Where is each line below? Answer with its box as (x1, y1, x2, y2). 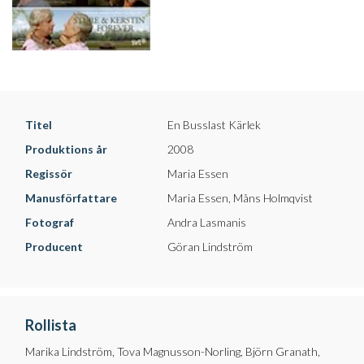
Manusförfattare (25, 191, 117, 205)
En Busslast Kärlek (167, 118, 261, 132)
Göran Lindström (167, 240, 253, 253)
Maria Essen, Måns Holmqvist (167, 191, 313, 205)
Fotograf (25, 215, 74, 229)
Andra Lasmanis (167, 215, 246, 229)
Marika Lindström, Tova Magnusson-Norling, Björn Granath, (25, 344, 320, 358)
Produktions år (25, 142, 107, 156)
